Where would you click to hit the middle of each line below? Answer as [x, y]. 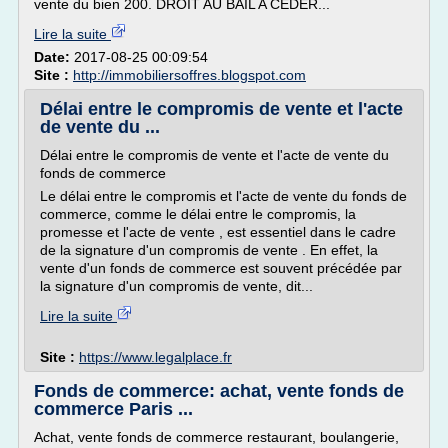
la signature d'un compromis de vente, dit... [176, 286]
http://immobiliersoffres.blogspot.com [189, 75]
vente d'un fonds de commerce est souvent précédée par [221, 268]
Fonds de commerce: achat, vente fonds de [219, 391]
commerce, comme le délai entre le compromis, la [198, 214]
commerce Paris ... [113, 409]
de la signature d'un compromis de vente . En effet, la [209, 250]
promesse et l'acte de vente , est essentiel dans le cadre [218, 232]
